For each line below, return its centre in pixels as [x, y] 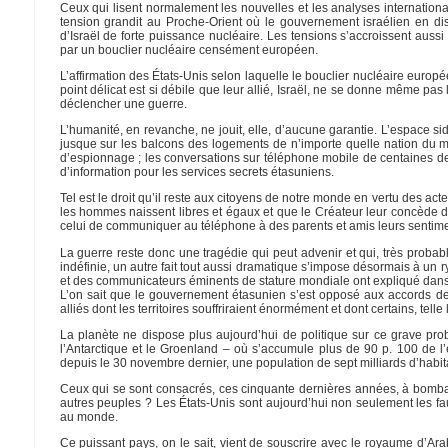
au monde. [88, 417]
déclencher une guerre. [123, 103]
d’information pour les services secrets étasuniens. [196, 172]
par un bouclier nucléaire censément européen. [188, 49]
